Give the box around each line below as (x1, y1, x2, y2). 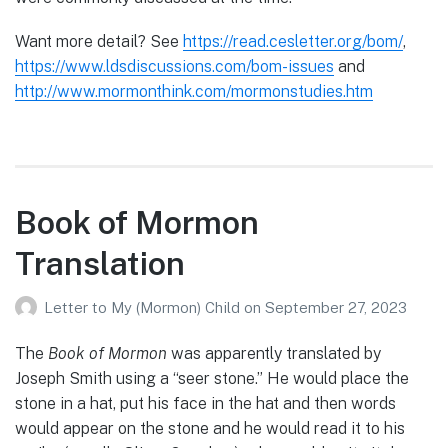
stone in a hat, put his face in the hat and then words (15, 394, 396, 414)
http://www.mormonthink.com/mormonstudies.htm (15, 82, 373, 102)
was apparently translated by (167, 344, 381, 364)
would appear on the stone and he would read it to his (15, 419, 405, 439)
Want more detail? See (15, 32, 183, 52)
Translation (15, 244, 185, 282)
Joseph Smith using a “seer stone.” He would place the (15, 369, 409, 389)
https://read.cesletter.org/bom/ (183, 32, 403, 52)
